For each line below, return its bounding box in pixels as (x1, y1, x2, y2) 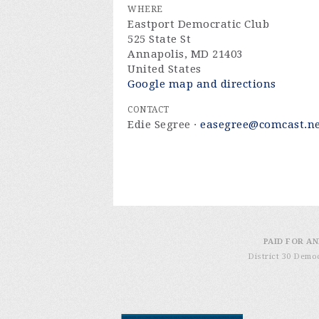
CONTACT (127, 105, 169, 115)
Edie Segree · (127, 118, 200, 131)
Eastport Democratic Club (127, 18, 269, 31)
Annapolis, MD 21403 (127, 48, 243, 61)
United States (127, 63, 202, 75)
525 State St (127, 33, 191, 46)
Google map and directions (127, 78, 276, 90)
